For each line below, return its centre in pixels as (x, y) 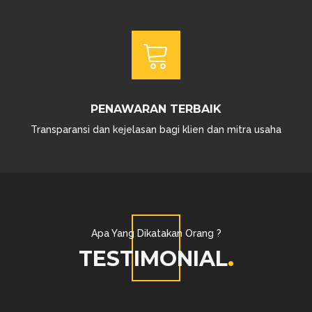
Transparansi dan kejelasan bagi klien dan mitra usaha (156, 130)
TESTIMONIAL (153, 259)
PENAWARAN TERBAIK (156, 109)
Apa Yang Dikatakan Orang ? (156, 233)
